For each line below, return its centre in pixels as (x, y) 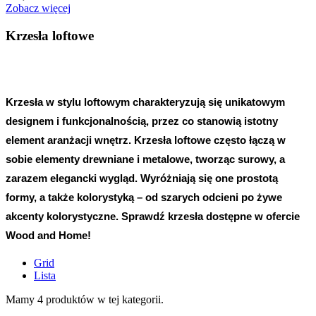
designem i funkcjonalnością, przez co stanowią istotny (142, 121)
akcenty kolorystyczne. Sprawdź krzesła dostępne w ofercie (153, 216)
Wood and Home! (48, 235)
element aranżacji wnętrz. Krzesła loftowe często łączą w (146, 140)
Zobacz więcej (38, 8)
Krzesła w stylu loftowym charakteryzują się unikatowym (145, 102)
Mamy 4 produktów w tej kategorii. (85, 300)
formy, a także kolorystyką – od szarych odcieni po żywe (144, 197)
